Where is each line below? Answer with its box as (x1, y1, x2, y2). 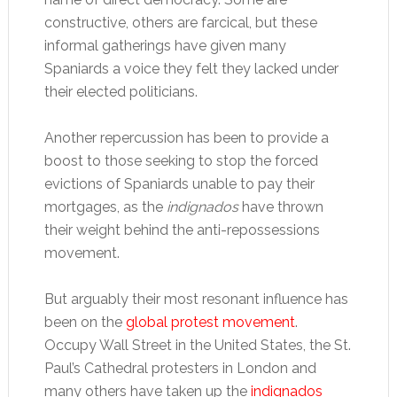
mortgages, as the (43, 198, 167, 215)
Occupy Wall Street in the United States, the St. (43, 337, 351, 354)
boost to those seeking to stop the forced (43, 152, 318, 169)
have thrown (237, 198, 323, 215)
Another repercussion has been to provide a (43, 129, 329, 146)
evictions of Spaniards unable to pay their (43, 175, 315, 192)
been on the (43, 314, 126, 331)
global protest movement (125, 314, 295, 331)
